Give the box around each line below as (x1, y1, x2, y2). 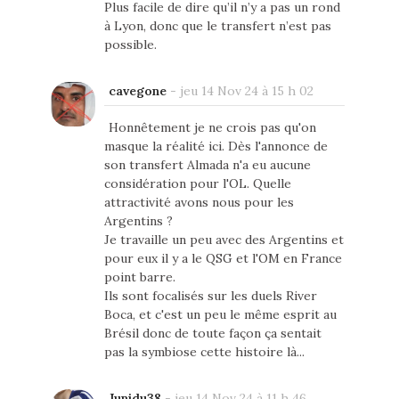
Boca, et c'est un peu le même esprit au (103, 306, 337, 323)
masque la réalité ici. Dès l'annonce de (103, 138, 328, 155)
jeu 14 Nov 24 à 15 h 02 (179, 83, 313, 100)
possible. (103, 37, 157, 53)
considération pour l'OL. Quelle (103, 175, 291, 192)
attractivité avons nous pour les (103, 194, 294, 211)
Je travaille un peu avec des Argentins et (103, 232, 344, 248)
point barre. (103, 269, 175, 286)
